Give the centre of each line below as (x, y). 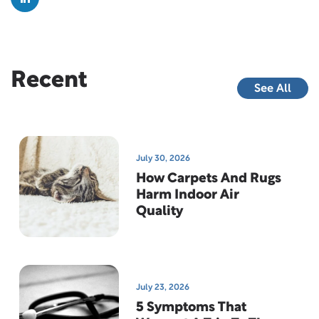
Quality (159, 212)
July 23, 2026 (163, 288)
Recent (49, 81)
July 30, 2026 (163, 159)
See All (273, 89)
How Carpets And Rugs (209, 179)
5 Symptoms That (191, 308)
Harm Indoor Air (188, 196)
